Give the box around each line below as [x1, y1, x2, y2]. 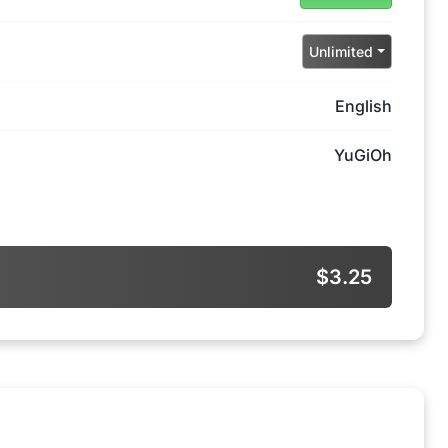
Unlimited [309, 43, 374, 60]
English [335, 96, 392, 116]
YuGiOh [334, 145, 392, 165]
